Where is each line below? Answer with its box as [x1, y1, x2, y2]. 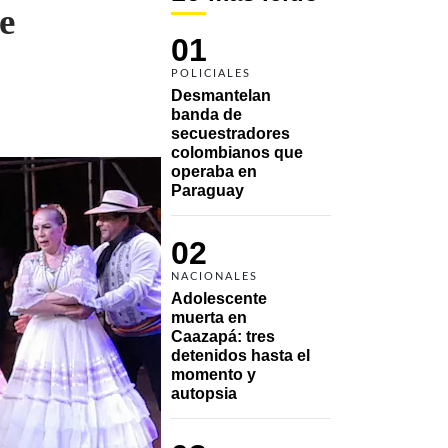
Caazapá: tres [171, 327, 275, 345]
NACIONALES [171, 270, 258, 282]
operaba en [171, 162, 257, 180]
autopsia [171, 384, 237, 402]
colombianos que [171, 143, 303, 161]
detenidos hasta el [171, 346, 310, 364]
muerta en [171, 308, 247, 326]
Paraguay [171, 181, 244, 199]
